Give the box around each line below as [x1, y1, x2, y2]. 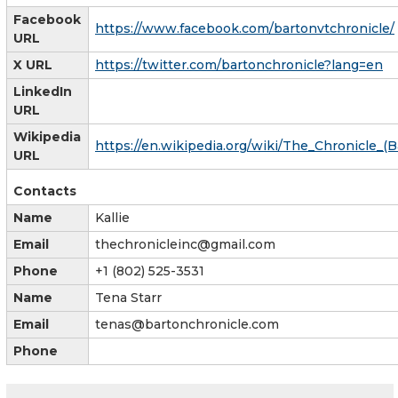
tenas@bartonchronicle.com [95, 315, 279, 332]
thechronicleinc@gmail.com [95, 235, 275, 252]
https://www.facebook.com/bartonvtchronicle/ [95, 20, 394, 36]
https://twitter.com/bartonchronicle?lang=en [95, 56, 383, 73]
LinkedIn [13, 83, 72, 99]
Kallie [95, 209, 130, 226]
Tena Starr [95, 289, 162, 306]
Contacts [13, 182, 76, 199]
